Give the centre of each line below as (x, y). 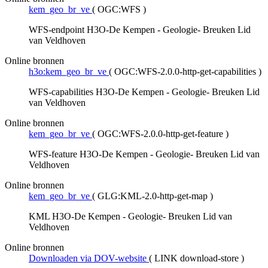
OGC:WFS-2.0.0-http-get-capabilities (185, 72)
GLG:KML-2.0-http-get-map (153, 196)
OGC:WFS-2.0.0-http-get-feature (160, 134)
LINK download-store (197, 258)
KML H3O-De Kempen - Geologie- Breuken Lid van (130, 217)
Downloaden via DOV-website (88, 258)
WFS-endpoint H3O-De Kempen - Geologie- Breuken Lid (140, 30)
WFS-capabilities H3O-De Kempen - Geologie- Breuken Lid (144, 92)
